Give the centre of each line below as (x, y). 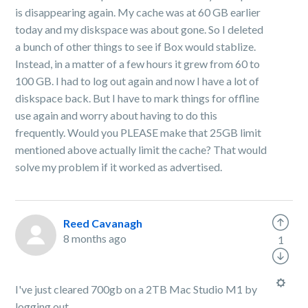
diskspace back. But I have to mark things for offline (137, 98)
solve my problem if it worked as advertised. (119, 167)
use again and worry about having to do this (117, 115)
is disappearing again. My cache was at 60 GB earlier (138, 12)
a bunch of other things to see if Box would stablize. (136, 46)
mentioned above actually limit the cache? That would (141, 150)
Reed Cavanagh (103, 223)
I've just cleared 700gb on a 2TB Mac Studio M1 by (136, 289)
